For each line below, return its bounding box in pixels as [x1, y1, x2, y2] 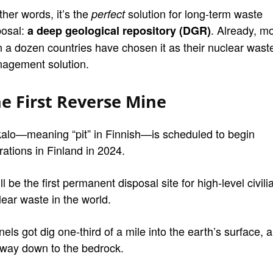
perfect [91, 6, 125, 22]
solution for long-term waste [125, 5, 263, 22]
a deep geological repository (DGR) [27, 23, 211, 39]
